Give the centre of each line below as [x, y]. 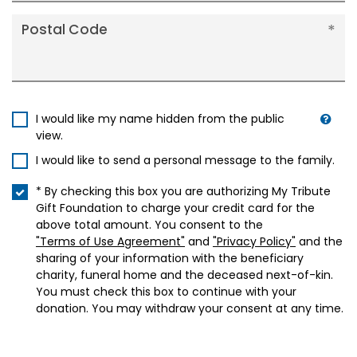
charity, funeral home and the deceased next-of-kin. [184, 275]
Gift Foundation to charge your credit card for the [175, 208]
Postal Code [65, 29]
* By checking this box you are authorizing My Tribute [183, 191]
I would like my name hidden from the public [160, 119]
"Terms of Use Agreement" [110, 241]
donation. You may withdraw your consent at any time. [190, 308]
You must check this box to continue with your [166, 292]
